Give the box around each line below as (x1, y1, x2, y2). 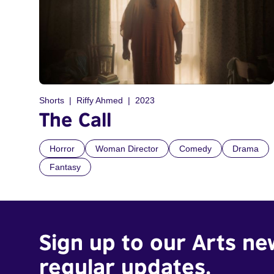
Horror (50, 144, 75, 154)
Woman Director (95, 144, 158, 154)
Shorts (39, 95, 64, 106)
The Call (39, 108, 111, 131)
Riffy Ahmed (76, 95, 123, 106)
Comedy (179, 144, 212, 154)
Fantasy (50, 162, 81, 172)
